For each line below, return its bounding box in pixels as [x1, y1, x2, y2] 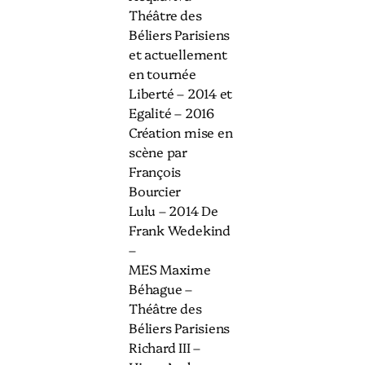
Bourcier [129, 182, 182, 200]
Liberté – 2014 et [129, 84, 233, 103]
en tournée [129, 64, 196, 83]
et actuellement [129, 45, 227, 64]
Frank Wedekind [129, 221, 231, 240]
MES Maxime [129, 260, 211, 279]
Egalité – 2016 [129, 103, 214, 122]
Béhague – [129, 279, 193, 298]
